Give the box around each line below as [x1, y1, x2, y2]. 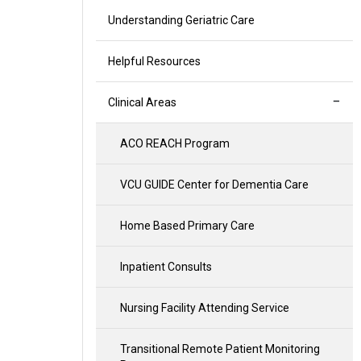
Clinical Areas [108, 96, 176, 109]
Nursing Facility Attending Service [120, 301, 289, 314]
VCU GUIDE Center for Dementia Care [120, 178, 309, 191]
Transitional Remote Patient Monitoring [120, 342, 320, 355]
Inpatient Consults [120, 260, 212, 273]
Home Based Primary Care [120, 219, 255, 232]
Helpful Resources [108, 55, 201, 68]
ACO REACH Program [120, 137, 230, 150]
